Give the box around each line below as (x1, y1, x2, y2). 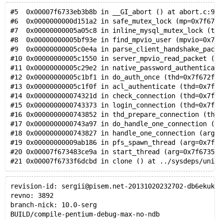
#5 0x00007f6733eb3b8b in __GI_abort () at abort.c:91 (10, 8, 219, 16)
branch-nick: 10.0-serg (10, 201, 97, 209)
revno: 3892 (10, 192, 54, 199)
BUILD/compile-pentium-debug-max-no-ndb (10, 210, 160, 218)
